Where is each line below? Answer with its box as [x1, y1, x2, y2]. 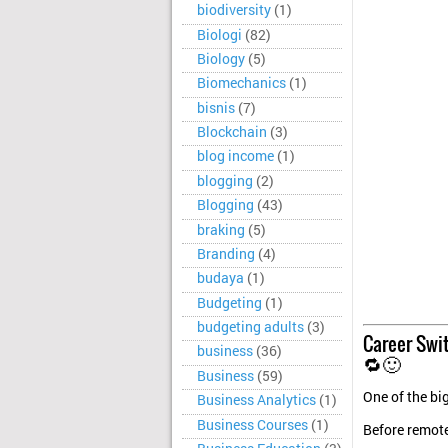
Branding [197, 244, 255, 263]
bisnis [197, 98, 235, 117]
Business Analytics [197, 391, 316, 410]
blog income [197, 147, 274, 166]
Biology [197, 49, 245, 68]
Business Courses [197, 415, 308, 434]
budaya [197, 269, 244, 288]
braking [197, 220, 245, 239]
